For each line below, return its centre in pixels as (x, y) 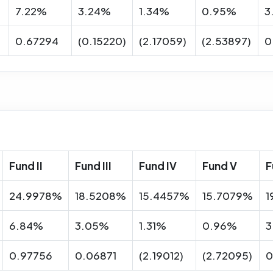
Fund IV (158, 165)
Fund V (220, 165)
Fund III (93, 165)
